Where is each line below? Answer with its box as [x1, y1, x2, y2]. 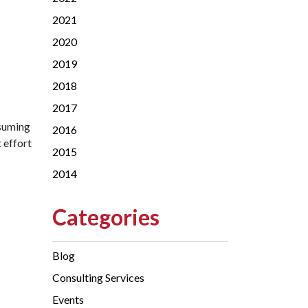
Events [52, 293, 84, 306]
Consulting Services [52, 271, 144, 284]
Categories [52, 203, 159, 230]
